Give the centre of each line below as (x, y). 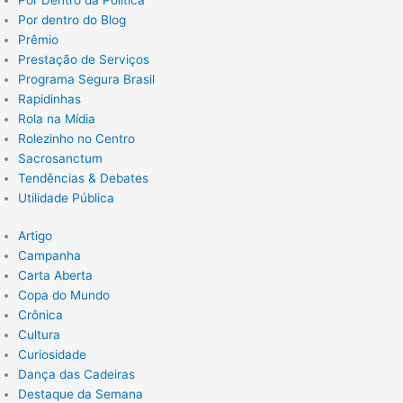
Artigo (35, 236)
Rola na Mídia (57, 118)
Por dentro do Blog (72, 19)
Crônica (40, 315)
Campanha (49, 256)
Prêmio (38, 39)
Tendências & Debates (83, 178)
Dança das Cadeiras (76, 375)
